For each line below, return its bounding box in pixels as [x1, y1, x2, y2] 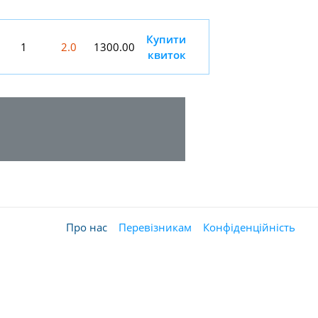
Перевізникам [119, 220, 192, 234]
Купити [146, 32, 186, 46]
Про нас [66, 220, 107, 234]
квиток [148, 48, 186, 62]
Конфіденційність [203, 220, 295, 234]
